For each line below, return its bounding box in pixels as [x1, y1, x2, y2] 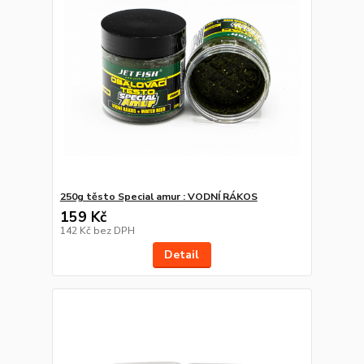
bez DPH [93, 224, 135, 238]
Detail [164, 247, 200, 263]
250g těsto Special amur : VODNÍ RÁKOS [59, 190, 258, 204]
